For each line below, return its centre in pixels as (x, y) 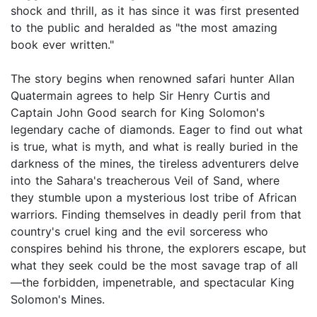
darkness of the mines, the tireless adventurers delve (155, 164)
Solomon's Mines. (58, 300)
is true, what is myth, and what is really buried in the (154, 147)
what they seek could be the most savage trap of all (154, 266)
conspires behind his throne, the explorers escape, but (158, 249)
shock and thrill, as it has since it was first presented (155, 11)
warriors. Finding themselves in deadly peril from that (156, 215)
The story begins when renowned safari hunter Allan (152, 79)
